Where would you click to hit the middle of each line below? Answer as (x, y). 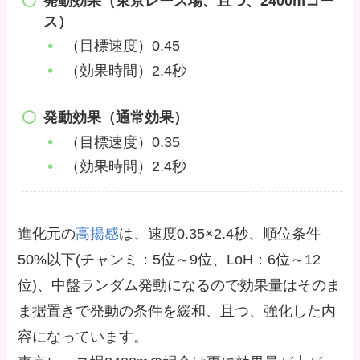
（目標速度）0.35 (122, 142)
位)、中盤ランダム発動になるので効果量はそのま (180, 285)
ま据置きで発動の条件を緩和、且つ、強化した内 (177, 311)
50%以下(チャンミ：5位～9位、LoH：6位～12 (170, 259)
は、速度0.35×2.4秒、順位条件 (220, 233)
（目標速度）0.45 (122, 46)
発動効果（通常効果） (115, 118)
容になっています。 (83, 336)
